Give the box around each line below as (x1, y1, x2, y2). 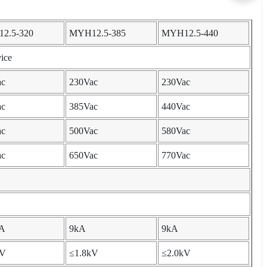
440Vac (162, 101, 190, 112)
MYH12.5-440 (162, 28, 218, 39)
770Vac (162, 150, 190, 161)
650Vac (69, 150, 98, 161)
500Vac (69, 126, 98, 136)
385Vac (69, 101, 98, 112)
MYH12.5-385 (69, 28, 126, 39)
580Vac (162, 126, 190, 136)
